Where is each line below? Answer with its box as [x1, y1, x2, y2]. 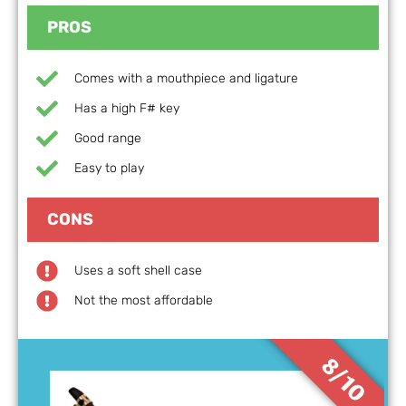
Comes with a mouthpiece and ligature [74, 71, 298, 87]
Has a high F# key [74, 101, 179, 117]
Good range [74, 130, 141, 147]
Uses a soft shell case [74, 263, 202, 279]
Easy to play [74, 160, 144, 177]
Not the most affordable [74, 293, 213, 309]
